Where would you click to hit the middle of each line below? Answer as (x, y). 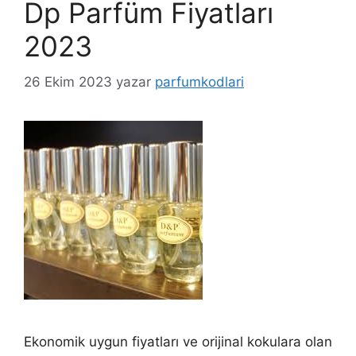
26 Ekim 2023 (68, 81)
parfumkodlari (199, 81)
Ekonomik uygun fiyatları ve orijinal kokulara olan (178, 341)
